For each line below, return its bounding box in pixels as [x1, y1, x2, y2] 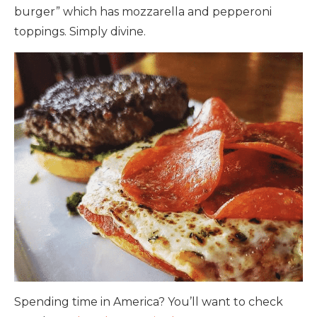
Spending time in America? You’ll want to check [14, 295, 283, 309]
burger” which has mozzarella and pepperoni [14, 5, 272, 19]
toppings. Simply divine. [14, 25, 146, 39]
